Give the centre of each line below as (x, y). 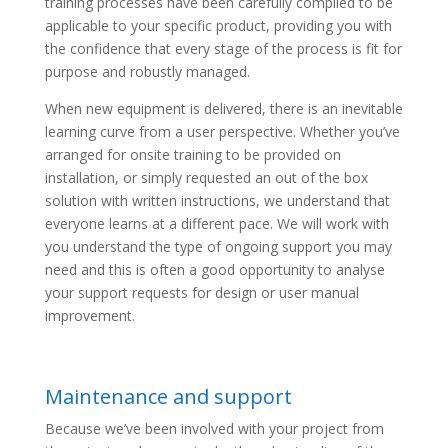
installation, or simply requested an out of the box (206, 177)
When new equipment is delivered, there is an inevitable (223, 108)
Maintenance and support (168, 396)
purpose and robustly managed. (147, 71)
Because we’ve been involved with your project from (214, 428)
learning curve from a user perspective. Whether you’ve (222, 131)
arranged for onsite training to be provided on (192, 154)
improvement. (89, 315)
